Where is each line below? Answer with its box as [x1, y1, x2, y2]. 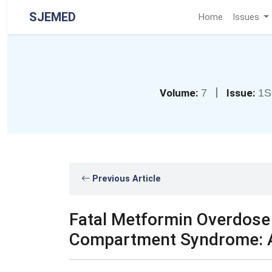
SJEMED [29, 10, 76, 24]
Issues [232, 12, 262, 22]
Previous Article [90, 174, 161, 184]
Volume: [159, 87, 198, 99]
